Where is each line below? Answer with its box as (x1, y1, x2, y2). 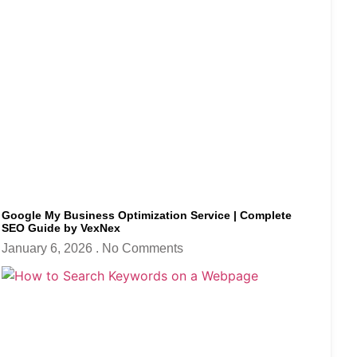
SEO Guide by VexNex (2, 221, 120, 234)
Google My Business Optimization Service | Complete (2, 208, 292, 222)
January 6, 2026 (2, 241, 96, 255)
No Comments (102, 241, 183, 255)
